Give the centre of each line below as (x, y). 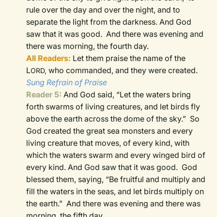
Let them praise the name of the (129, 58)
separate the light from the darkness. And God (109, 22)
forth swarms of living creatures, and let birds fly (113, 107)
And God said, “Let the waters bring (127, 95)
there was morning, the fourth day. (88, 46)
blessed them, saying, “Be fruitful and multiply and (116, 179)
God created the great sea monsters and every (110, 131)
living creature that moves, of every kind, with (108, 143)
